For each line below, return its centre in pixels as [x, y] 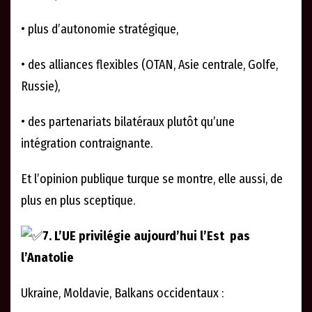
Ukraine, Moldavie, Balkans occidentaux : [122, 294]
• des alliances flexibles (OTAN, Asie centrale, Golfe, [149, 64]
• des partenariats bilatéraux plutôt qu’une [128, 122]
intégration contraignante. [87, 143]
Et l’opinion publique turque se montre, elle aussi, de [152, 179]
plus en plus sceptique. [78, 200]
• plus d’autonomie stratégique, [100, 29]
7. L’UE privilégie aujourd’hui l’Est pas [146, 236]
